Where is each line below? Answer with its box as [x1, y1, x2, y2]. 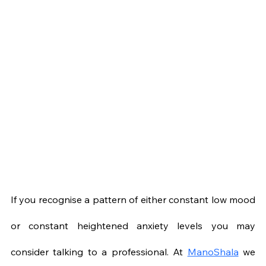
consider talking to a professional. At [11, 246, 188, 258]
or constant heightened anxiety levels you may [11, 220, 255, 232]
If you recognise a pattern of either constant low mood [11, 194, 255, 206]
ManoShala [187, 246, 239, 258]
